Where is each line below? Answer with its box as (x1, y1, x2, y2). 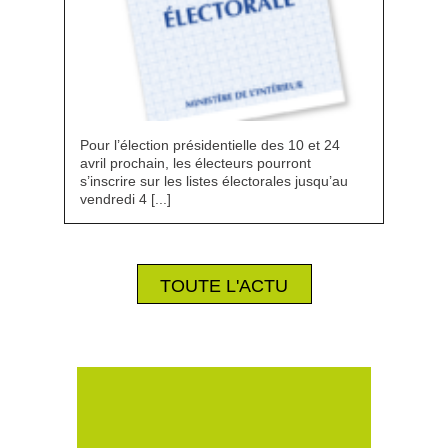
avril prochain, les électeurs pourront (80, 155, 311, 171)
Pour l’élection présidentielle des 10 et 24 (80, 137, 340, 153)
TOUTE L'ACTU (160, 276, 288, 296)
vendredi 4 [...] (80, 191, 171, 207)
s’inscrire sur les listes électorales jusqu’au (80, 173, 348, 189)
